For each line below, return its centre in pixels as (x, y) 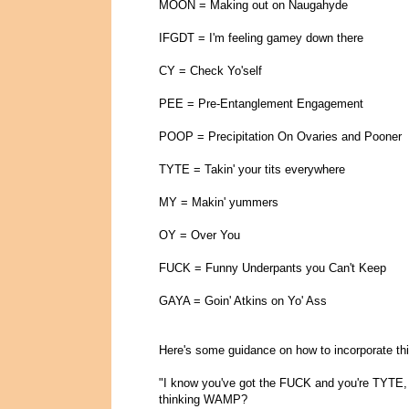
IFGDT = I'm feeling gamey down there (261, 38)
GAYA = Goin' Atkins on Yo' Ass (243, 301)
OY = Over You (199, 236)
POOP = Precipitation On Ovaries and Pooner (280, 137)
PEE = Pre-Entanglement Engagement (261, 104)
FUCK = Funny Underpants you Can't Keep (273, 268)
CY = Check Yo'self (210, 71)
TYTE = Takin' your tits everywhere (252, 170)
